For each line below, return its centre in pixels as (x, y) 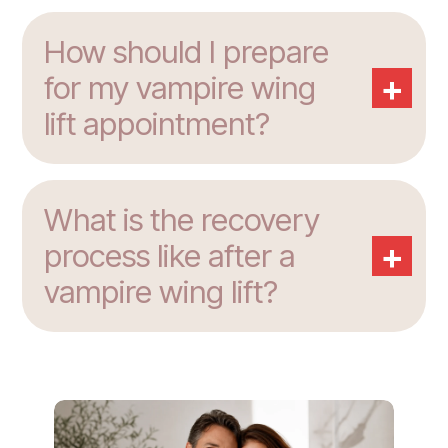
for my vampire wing (180, 88)
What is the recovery (182, 220)
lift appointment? (157, 124)
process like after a (169, 256)
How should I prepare (186, 52)
